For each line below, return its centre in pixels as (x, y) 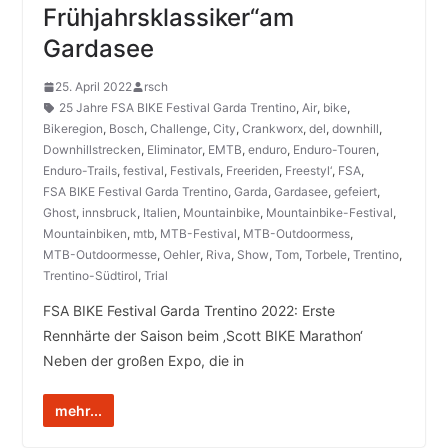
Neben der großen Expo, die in (143, 361)
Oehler (181, 255)
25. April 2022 (93, 87)
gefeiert (355, 192)
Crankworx (272, 129)
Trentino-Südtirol (90, 276)
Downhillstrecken (91, 150)
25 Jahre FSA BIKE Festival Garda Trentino (177, 108)
